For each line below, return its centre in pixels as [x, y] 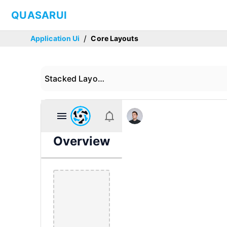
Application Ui [55, 38]
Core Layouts [115, 38]
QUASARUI [39, 15]
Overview [82, 141]
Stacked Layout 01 [101, 79]
